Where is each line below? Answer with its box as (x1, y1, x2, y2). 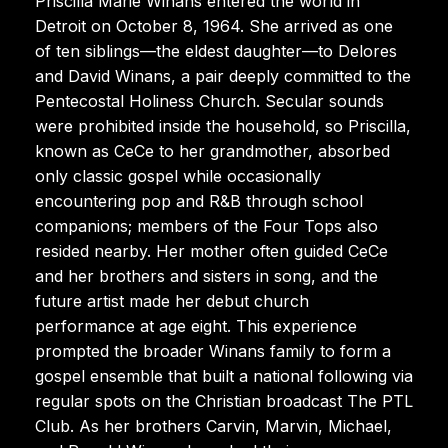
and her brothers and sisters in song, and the (35, 265, 378, 286)
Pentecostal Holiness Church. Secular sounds (35, 90, 384, 111)
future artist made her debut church (35, 290, 309, 311)
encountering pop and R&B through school (35, 190, 363, 211)
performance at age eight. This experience (35, 315, 357, 336)
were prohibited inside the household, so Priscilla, (35, 115, 411, 136)
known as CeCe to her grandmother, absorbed (35, 140, 390, 161)
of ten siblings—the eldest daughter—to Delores (35, 40, 397, 61)
